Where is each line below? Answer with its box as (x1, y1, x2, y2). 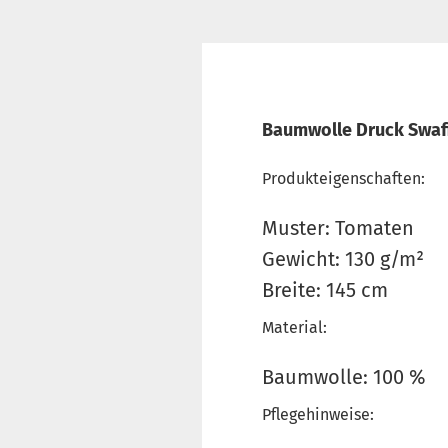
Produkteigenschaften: (262, 169, 425, 188)
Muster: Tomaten (262, 216, 414, 240)
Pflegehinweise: (262, 405, 374, 424)
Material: (262, 318, 327, 337)
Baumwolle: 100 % (262, 365, 426, 389)
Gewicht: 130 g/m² (262, 247, 424, 271)
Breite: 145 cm (262, 278, 388, 302)
